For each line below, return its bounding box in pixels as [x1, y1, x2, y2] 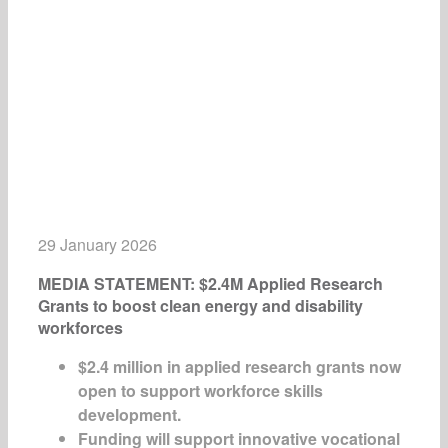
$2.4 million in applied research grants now [78, 355, 401, 378]
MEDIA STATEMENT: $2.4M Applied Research [38, 272, 383, 295]
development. [78, 403, 181, 426]
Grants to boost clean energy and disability [38, 294, 363, 317]
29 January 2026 [38, 233, 157, 256]
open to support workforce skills [78, 379, 323, 402]
